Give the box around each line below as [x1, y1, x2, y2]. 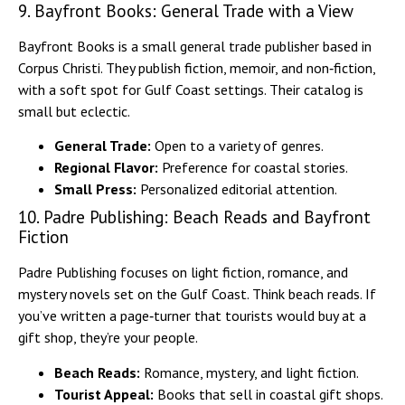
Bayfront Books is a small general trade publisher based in [18, 37, 372, 56]
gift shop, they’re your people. [18, 328, 198, 347]
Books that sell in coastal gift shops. [154, 384, 383, 403]
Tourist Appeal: [54, 384, 154, 403]
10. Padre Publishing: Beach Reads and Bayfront [18, 206, 371, 229]
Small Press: [54, 180, 137, 199]
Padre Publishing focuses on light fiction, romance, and [18, 263, 348, 282]
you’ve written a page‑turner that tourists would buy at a [18, 306, 366, 325]
